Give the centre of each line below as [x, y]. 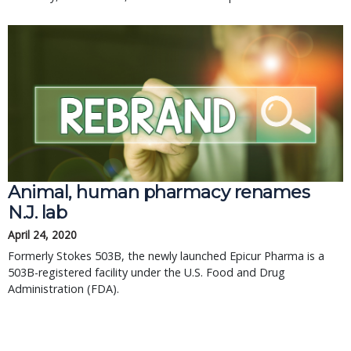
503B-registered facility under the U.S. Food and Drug [147, 272]
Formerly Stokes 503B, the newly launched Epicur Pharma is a [166, 256]
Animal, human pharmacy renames [159, 192]
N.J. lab [38, 212]
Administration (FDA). [63, 289]
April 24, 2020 [42, 235]
